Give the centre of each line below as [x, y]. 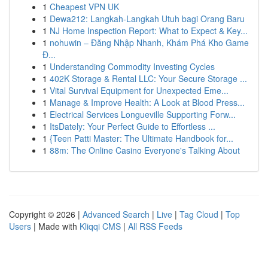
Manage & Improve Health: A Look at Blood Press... [147, 102]
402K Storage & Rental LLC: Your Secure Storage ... [148, 78]
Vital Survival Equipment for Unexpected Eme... [139, 90]
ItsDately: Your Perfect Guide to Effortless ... [133, 126]
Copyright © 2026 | [46, 214]
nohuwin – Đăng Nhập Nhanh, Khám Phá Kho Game [149, 42]
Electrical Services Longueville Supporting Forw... [143, 114]
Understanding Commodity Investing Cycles [132, 66]
